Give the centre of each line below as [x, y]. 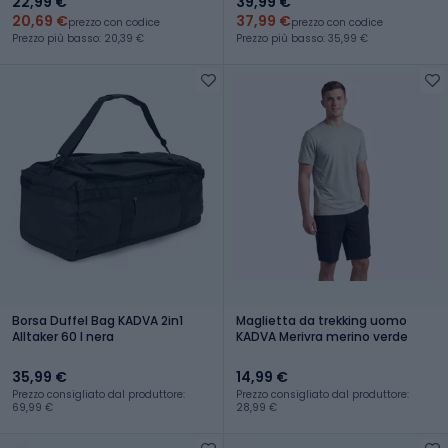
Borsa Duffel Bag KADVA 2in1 [97, 320]
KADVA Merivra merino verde [322, 336]
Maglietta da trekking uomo [321, 320]
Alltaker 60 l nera [63, 336]
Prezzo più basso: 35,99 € [302, 38]
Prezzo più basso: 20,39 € [78, 38]
